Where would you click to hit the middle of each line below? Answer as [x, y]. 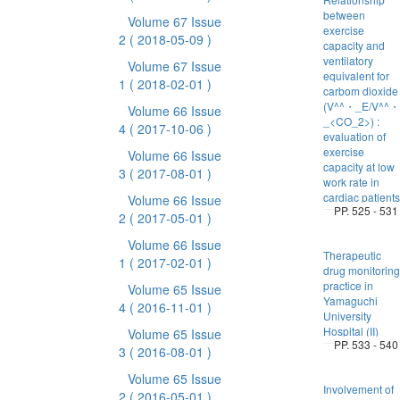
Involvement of [358, 389]
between [344, 15]
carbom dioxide [360, 91]
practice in [348, 285]
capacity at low [358, 167]
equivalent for [356, 75]
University [347, 316]
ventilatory [348, 60]
